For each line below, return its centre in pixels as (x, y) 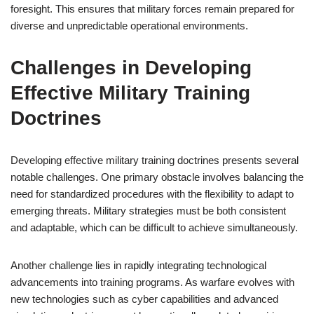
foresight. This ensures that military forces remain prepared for (152, 9)
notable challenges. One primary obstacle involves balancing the (157, 177)
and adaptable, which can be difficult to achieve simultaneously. (154, 227)
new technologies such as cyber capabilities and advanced (144, 299)
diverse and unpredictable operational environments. (129, 26)
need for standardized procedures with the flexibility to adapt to (152, 194)
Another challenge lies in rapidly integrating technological (138, 265)
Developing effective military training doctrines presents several (155, 160)
